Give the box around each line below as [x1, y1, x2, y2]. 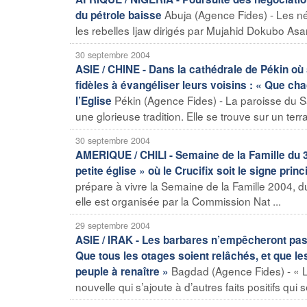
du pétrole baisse [75, 7, 162, 23]
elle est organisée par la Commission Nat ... [75, 193, 281, 208]
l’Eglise [75, 93, 112, 108]
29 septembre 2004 [75, 219, 150, 232]
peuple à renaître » [75, 263, 169, 279]
